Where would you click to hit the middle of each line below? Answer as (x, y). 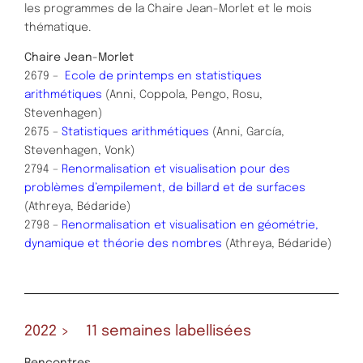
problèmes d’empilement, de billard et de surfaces (165, 188)
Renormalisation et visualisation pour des (176, 169)
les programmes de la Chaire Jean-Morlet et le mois (168, 9)
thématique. (58, 27)
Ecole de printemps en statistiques (163, 76)
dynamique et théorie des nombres (123, 243)
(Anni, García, (247, 132)
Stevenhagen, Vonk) (79, 150)
